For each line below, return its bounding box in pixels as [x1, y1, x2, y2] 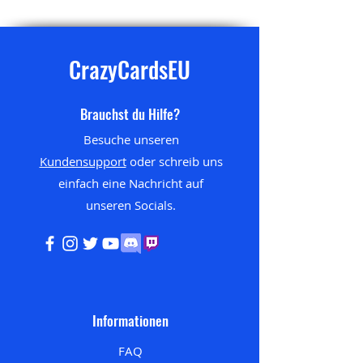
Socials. [135, 196, 176, 213]
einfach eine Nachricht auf [58, 174, 203, 191]
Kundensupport [39, 152, 126, 169]
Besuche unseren [83, 130, 179, 147]
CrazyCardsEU [69, 52, 190, 86]
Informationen [92, 310, 169, 331]
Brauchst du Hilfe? [80, 103, 180, 124]
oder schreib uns [126, 152, 223, 169]
